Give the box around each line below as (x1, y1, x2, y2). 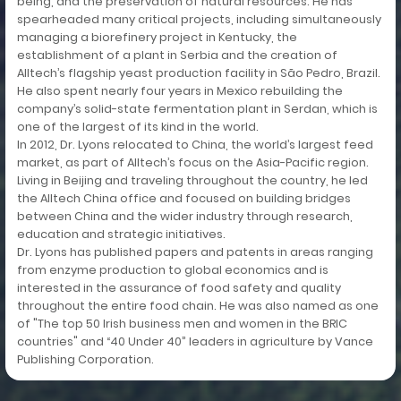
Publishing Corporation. (16, 351, 154, 367)
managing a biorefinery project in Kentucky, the (16, 29, 297, 45)
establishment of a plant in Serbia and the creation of (16, 47, 337, 63)
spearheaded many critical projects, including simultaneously (16, 11, 381, 27)
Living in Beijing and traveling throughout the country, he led (16, 172, 368, 188)
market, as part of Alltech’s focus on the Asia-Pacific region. (16, 154, 369, 170)
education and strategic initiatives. (16, 226, 226, 242)
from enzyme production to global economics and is (16, 261, 328, 277)
